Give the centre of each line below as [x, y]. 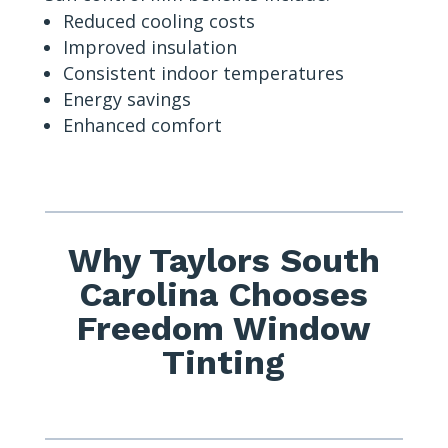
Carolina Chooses [224, 294]
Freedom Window [223, 328]
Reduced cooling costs [158, 21]
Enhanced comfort [142, 125]
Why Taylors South [223, 260]
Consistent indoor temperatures [203, 73]
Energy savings [126, 99]
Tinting [224, 362]
